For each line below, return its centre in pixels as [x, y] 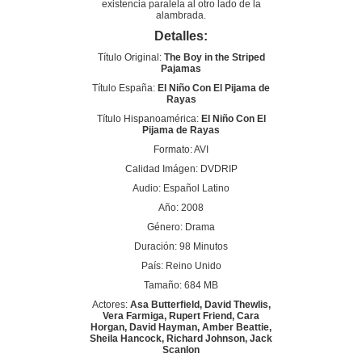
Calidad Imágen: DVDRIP [181, 169]
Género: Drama [181, 227]
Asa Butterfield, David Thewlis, [200, 305]
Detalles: [181, 36]
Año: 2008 [181, 208]
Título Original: [130, 58]
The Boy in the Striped [214, 58]
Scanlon [181, 350]
